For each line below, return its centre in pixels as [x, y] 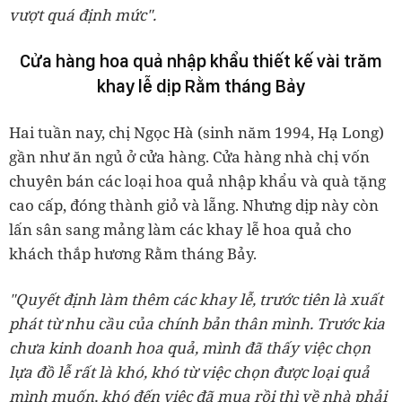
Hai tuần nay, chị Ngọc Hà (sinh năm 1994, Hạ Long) [197, 132]
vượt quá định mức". [83, 14]
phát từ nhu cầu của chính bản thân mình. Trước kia [197, 323]
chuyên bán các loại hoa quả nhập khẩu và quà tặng [197, 180]
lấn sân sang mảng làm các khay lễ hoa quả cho [180, 229]
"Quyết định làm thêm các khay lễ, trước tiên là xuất [196, 299]
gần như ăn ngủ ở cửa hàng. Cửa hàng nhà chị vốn [189, 156]
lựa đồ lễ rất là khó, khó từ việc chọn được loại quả [189, 371]
